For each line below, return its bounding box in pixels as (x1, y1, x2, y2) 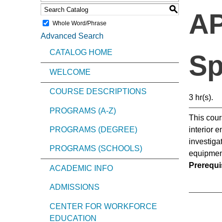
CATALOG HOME (50, 48, 112, 57)
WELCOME (50, 67, 91, 76)
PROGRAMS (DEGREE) (50, 125, 137, 134)
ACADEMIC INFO (50, 164, 113, 172)
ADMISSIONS (50, 183, 100, 192)
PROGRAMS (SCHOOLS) (50, 144, 142, 153)
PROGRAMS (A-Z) (50, 106, 116, 115)
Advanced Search (41, 32, 104, 40)
